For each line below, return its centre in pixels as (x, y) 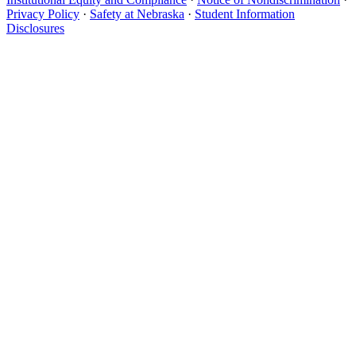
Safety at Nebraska (137, 14)
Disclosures (35, 29)
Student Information (245, 14)
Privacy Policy (43, 14)
